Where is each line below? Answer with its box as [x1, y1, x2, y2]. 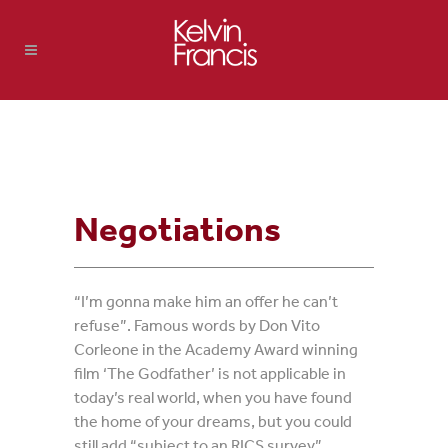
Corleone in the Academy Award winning [74, 339, 358, 359]
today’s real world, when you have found [74, 387, 352, 407]
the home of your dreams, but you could [74, 411, 352, 431]
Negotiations [74, 208, 281, 249]
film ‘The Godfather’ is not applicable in [74, 363, 346, 383]
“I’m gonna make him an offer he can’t [74, 291, 338, 311]
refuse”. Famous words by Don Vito [74, 315, 320, 335]
